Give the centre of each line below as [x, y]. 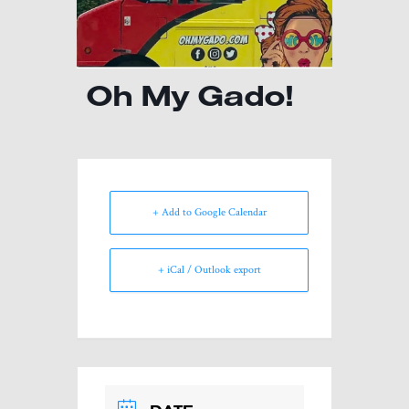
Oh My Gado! [189, 94]
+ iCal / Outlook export [209, 269]
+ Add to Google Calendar [209, 212]
